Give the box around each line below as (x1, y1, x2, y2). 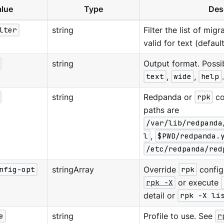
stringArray (51, 164, 94, 174)
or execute (175, 177, 221, 187)
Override (143, 164, 178, 174)
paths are (143, 105, 179, 115)
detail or (143, 190, 177, 200)
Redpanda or (143, 92, 194, 102)
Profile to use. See (143, 211, 215, 221)
